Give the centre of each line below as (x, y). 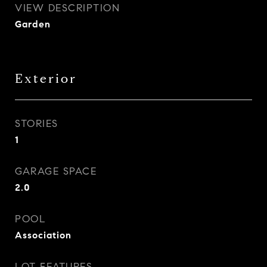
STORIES (37, 124)
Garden (33, 24)
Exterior (46, 79)
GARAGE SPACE (56, 171)
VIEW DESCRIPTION (67, 8)
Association (43, 235)
